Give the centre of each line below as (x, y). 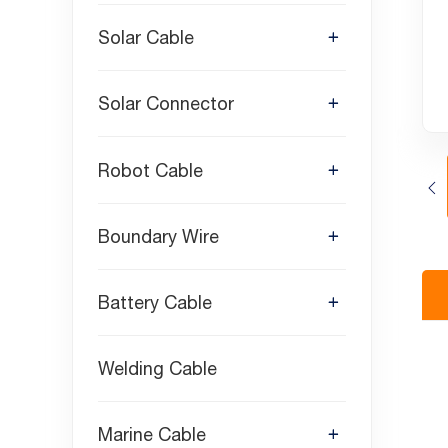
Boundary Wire (158, 236)
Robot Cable (150, 170)
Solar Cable (146, 38)
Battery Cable (155, 303)
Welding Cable (157, 369)
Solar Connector (166, 104)
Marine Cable (152, 435)
